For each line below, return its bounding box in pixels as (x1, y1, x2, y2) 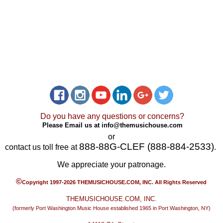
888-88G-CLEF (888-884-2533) (79, 141, 214, 152)
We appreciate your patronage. (57, 160, 166, 169)
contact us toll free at (4, 143, 79, 152)
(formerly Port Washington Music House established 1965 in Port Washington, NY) (12, 205, 211, 212)
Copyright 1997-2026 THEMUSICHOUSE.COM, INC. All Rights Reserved (22, 179, 207, 186)
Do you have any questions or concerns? (40, 112, 185, 121)
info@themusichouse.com (101, 121, 183, 129)
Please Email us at (42, 121, 102, 129)
